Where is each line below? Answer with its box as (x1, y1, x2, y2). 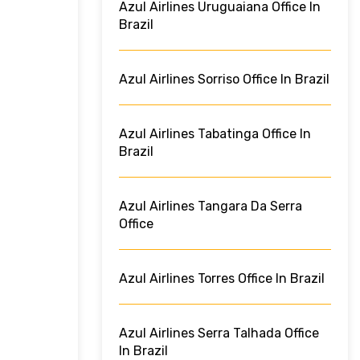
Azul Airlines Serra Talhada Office (119, 325, 319, 342)
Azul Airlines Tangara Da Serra (119, 198, 302, 215)
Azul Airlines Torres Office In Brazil (119, 271, 325, 287)
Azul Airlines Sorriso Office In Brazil (119, 72, 329, 88)
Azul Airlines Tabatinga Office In (119, 126, 311, 142)
